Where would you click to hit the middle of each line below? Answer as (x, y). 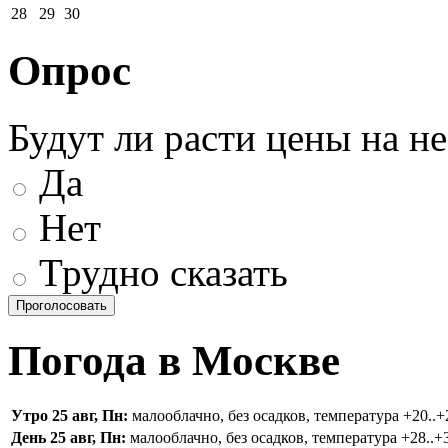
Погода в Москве (174, 360)
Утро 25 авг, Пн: (69, 416)
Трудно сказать (158, 272)
